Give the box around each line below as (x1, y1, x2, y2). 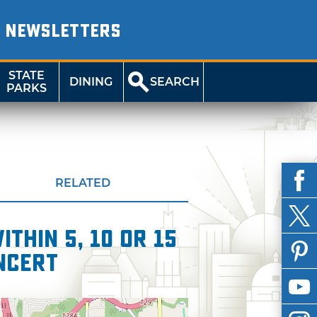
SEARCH (150, 75, 200, 88)
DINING (69, 75, 113, 88)
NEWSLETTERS (4, 21, 121, 42)
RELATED (54, 176, 110, 190)
